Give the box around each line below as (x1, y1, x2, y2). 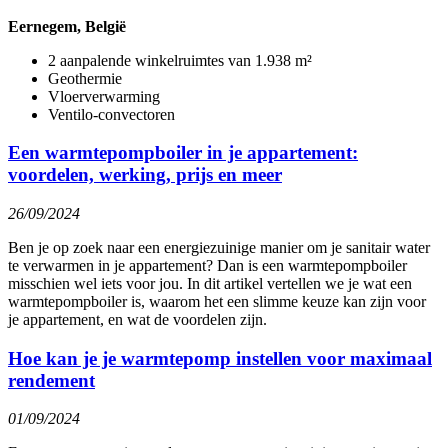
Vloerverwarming (48, 87, 160, 105)
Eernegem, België (8, 17, 126, 35)
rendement (8, 369, 95, 391)
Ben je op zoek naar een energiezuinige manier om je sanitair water (8, 238, 430, 256)
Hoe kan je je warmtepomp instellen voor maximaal (8, 347, 432, 369)
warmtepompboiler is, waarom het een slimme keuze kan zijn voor (8, 292, 426, 310)
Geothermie (48, 69, 122, 87)
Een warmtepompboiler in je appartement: (8, 142, 358, 164)
